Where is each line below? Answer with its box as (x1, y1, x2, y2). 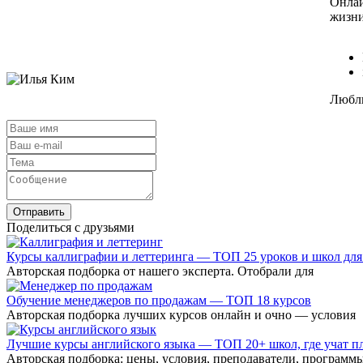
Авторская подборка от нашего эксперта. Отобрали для (6, 264, 314, 279)
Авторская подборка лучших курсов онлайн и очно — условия (6, 308, 356, 322)
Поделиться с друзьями (6, 220, 135, 235)
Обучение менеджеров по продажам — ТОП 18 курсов (6, 293, 311, 308)
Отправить (13, 206, 65, 219)
